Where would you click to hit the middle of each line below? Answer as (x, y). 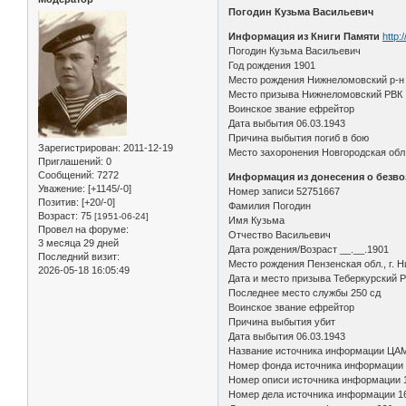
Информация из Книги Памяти (306, 36)
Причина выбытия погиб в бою (299, 137)
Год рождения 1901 (272, 65)
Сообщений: (66, 174)
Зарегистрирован (78, 147)
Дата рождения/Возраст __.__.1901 (309, 249)
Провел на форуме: (83, 229)
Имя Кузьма (257, 220)
